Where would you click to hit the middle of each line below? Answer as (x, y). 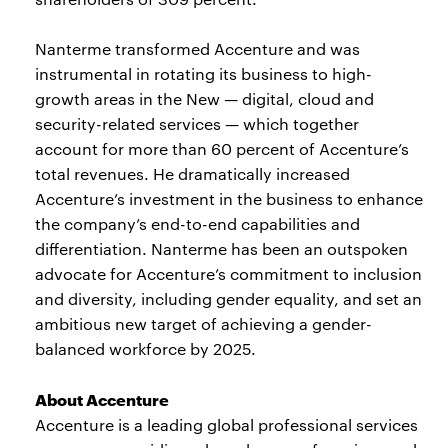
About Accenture (102, 398)
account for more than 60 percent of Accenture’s (222, 148)
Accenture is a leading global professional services (226, 424)
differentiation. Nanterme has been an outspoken (221, 248)
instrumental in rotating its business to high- (203, 73)
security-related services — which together (197, 123)
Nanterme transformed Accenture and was (197, 48)
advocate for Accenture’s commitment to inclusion (228, 273)
